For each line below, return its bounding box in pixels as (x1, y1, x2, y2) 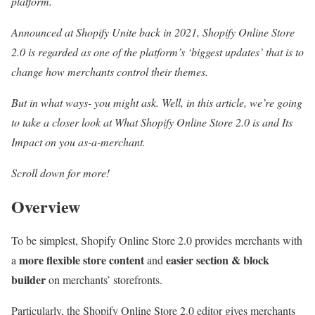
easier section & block (166, 251, 269, 268)
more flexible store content (19, 251, 144, 268)
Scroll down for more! (11, 165, 113, 180)
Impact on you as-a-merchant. (11, 134, 149, 149)
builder (11, 271, 46, 288)
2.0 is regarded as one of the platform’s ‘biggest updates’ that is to (11, 44, 304, 59)
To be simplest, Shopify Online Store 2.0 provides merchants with (11, 232, 302, 247)
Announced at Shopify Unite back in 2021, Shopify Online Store (11, 24, 295, 39)
